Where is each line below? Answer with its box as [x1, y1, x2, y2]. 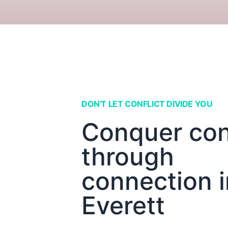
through [81, 141, 174, 172]
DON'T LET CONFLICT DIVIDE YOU [81, 99, 213, 109]
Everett [81, 190, 165, 220]
